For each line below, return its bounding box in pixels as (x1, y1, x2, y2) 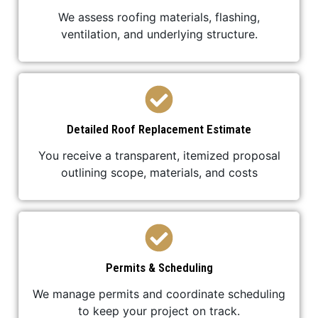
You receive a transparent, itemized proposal (38, 148, 280, 163)
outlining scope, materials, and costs (60, 165, 258, 180)
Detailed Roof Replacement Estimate (67, 121, 251, 136)
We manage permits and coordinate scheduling (33, 286, 285, 301)
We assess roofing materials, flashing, (58, 9, 260, 24)
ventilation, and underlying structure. (60, 26, 258, 41)
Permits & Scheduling (105, 260, 213, 275)
